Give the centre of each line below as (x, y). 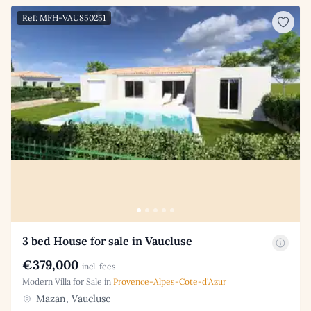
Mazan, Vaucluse (72, 298)
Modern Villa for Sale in (68, 281)
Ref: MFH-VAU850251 (64, 17)
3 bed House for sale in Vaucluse (107, 241)
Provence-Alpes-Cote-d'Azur (170, 281)
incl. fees (99, 266)
